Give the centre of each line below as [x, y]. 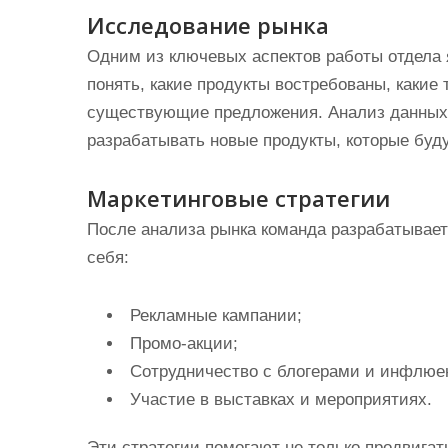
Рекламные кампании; [216, 315]
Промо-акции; [184, 343]
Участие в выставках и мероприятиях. [281, 399]
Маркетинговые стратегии [238, 198]
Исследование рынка [208, 25]
